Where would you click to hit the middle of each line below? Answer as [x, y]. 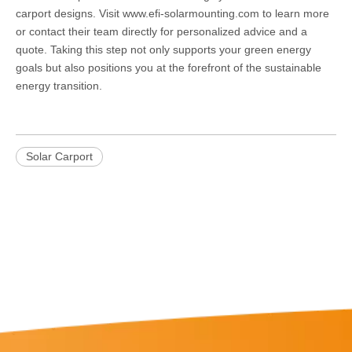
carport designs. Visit [69, 13]
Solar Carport [59, 156]
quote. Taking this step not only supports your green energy [163, 49]
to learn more [294, 13]
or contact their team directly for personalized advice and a [161, 31]
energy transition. [59, 86]
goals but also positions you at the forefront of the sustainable [169, 68]
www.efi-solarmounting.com [191, 13]
